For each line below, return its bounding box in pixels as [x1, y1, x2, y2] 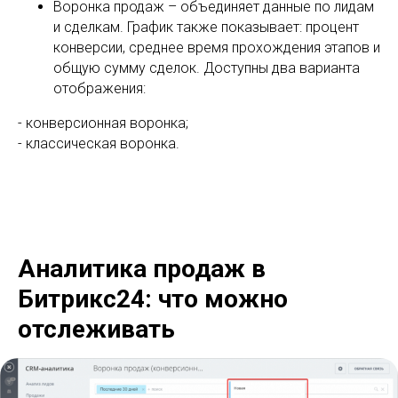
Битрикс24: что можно [18, 283, 288, 314]
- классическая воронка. [18, 134, 179, 152]
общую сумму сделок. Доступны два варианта [53, 59, 360, 76]
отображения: [53, 79, 146, 97]
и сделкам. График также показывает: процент [53, 18, 359, 36]
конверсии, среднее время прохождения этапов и [53, 38, 380, 56]
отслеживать [18, 314, 175, 344]
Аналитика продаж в [18, 253, 266, 283]
